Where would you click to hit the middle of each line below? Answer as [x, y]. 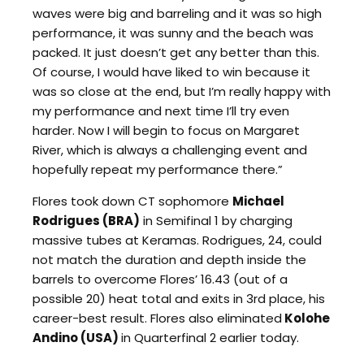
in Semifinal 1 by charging [216, 220]
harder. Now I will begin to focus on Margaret [166, 130]
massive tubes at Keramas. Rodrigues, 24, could [177, 240]
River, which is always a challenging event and [170, 149]
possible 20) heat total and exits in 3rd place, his [179, 298]
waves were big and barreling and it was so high [177, 13]
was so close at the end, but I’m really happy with [182, 91]
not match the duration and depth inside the [169, 259]
